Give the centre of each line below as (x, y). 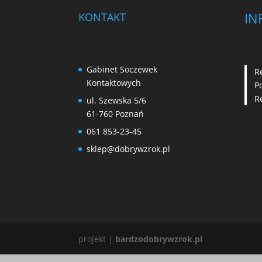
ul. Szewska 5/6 (117, 100)
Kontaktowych (114, 82)
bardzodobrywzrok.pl (159, 239)
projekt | (97, 239)
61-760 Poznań (116, 113)
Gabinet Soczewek (122, 69)
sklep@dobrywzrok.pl (129, 149)
